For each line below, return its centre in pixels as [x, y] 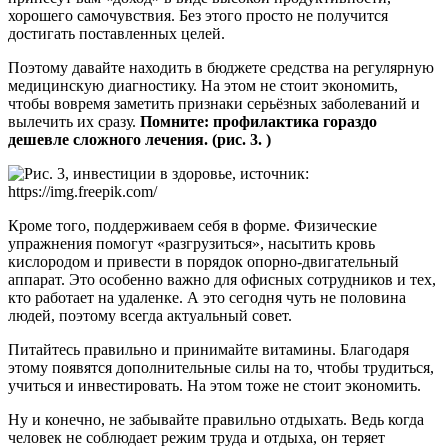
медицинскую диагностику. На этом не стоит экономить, [203, 85]
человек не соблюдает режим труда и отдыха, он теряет [196, 437]
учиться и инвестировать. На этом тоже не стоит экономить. [214, 385]
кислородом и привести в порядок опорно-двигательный [203, 261]
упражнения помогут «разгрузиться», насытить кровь [191, 243]
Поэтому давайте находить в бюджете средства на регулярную [221, 67]
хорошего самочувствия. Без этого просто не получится [198, 15]
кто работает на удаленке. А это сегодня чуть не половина [207, 297]
